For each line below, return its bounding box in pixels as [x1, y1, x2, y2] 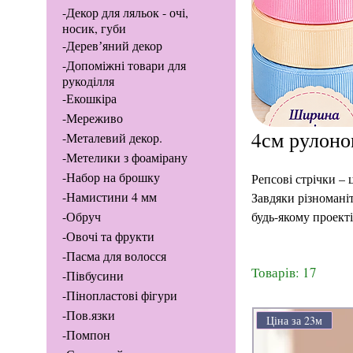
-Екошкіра [61, 90, 117, 107]
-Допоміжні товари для [61, 57, 186, 74]
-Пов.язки [61, 307, 115, 324]
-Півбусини [61, 267, 124, 284]
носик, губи [61, 20, 126, 37]
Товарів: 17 [251, 263, 317, 282]
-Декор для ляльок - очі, [61, 4, 188, 21]
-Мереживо [61, 110, 123, 127]
